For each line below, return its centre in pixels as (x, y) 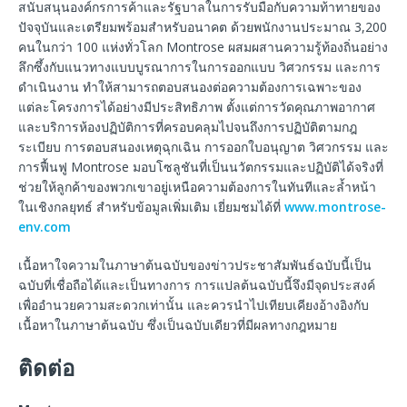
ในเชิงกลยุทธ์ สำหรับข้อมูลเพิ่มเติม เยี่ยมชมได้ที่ (151, 207)
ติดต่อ (46, 368)
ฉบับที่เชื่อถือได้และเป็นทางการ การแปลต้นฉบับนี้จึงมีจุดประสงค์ (197, 285)
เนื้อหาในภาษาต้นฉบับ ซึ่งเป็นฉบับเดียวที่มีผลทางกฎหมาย (178, 325)
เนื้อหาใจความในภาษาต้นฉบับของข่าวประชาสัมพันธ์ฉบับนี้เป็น (195, 265)
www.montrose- (335, 207)
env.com (45, 227)
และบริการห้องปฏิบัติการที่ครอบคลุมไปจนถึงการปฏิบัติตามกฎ (188, 127)
